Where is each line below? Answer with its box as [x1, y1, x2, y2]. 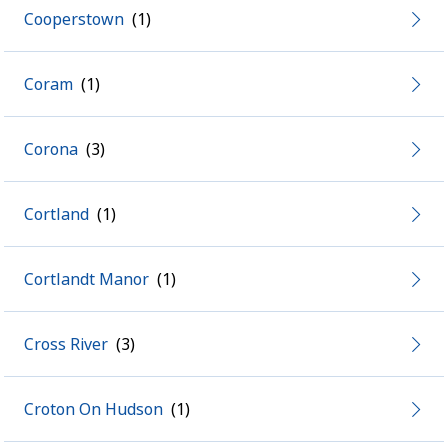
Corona [24, 138, 78, 160]
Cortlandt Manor [24, 268, 149, 290]
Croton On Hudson [24, 398, 163, 420]
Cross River [24, 333, 108, 355]
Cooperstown [24, 8, 124, 30]
